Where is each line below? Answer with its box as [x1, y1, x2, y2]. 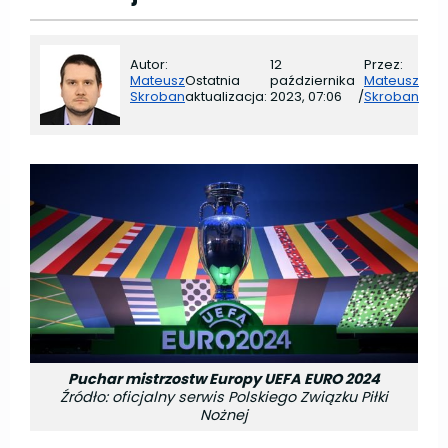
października [270, 71, 355, 90]
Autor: [130, 55, 168, 74]
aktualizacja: [185, 87, 267, 106]
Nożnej [200, 404, 248, 425]
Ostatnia [185, 71, 240, 90]
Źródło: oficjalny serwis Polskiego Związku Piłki [60, 386, 388, 407]
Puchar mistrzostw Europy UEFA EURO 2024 [68, 368, 380, 389]
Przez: [364, 55, 403, 74]
